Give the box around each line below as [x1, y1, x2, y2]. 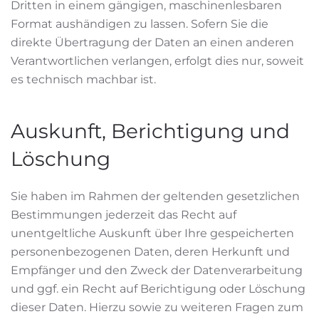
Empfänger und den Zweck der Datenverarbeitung [11, 263, 303, 277]
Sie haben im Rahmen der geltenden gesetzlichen [11, 189, 300, 203]
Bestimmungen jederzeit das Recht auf [11, 208, 236, 221]
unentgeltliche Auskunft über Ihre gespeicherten [11, 226, 294, 240]
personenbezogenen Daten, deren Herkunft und [11, 245, 290, 258]
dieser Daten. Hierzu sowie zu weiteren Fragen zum [11, 300, 303, 314]
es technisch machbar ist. [11, 73, 156, 86]
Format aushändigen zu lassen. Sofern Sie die [11, 17, 268, 31]
